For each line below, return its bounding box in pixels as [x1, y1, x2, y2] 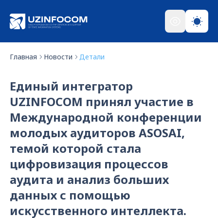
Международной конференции [10, 109, 202, 125]
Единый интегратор [10, 78, 133, 94]
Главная [10, 52, 37, 61]
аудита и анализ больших [10, 171, 169, 187]
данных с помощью [10, 187, 130, 203]
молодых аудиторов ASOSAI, [10, 125, 185, 141]
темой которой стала [10, 140, 141, 156]
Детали [79, 52, 105, 61]
